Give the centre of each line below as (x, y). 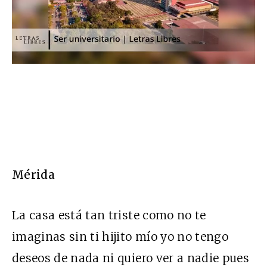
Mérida (34, 174)
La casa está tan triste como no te (109, 215)
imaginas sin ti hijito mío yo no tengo (120, 236)
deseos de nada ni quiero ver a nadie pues (131, 258)
